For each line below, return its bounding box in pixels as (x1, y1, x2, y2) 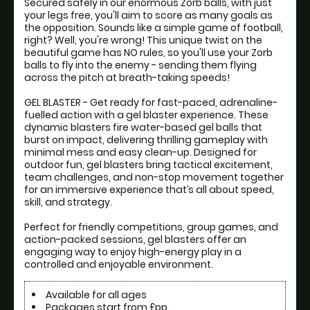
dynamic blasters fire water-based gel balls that (24, 120, 262, 135)
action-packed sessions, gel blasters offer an (24, 232, 246, 247)
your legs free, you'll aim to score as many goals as (24, 8, 273, 23)
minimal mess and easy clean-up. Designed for (24, 145, 257, 160)
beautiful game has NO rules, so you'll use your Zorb (24, 46, 273, 60)
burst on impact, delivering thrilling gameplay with (24, 133, 268, 147)
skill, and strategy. (24, 195, 112, 210)
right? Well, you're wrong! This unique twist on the (24, 33, 262, 48)
